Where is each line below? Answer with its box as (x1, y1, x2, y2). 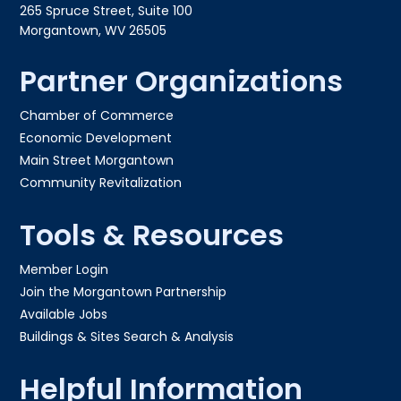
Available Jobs (20, 305, 108, 324)
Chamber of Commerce (20, 107, 175, 125)
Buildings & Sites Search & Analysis (20, 328, 235, 346)
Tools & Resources (20, 215, 285, 256)
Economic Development (20, 129, 173, 148)
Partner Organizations (20, 61, 344, 102)
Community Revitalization (20, 174, 183, 192)
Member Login (20, 260, 109, 279)
